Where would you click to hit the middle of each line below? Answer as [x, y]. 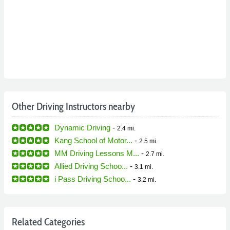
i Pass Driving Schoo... [93, 179]
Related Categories [48, 222]
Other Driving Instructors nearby [73, 106]
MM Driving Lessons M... [97, 153]
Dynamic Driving [82, 127]
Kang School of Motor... [93, 140]
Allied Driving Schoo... [91, 166]
